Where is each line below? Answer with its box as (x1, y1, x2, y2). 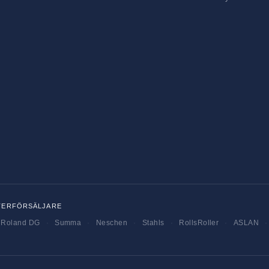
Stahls (142, 219, 165, 227)
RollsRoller (179, 219, 219, 227)
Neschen (95, 219, 128, 227)
